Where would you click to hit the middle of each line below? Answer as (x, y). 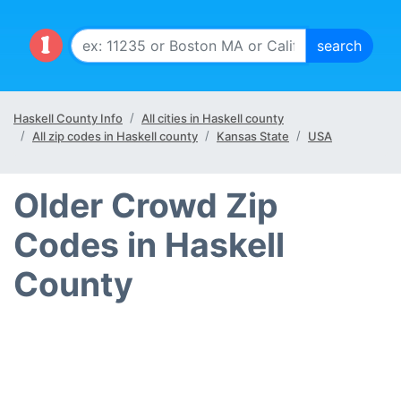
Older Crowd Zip (146, 205)
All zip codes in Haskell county (115, 136)
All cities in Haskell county (213, 118)
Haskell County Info (68, 118)
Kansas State (253, 136)
